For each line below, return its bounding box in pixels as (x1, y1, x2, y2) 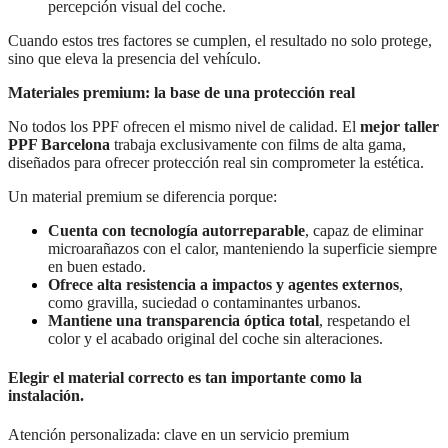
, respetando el (319, 311, 410, 329)
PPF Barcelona (8, 135, 110, 153)
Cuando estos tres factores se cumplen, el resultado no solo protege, (8, 31, 432, 49)
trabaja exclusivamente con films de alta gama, (110, 135, 406, 153)
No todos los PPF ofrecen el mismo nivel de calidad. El (8, 117, 360, 135)
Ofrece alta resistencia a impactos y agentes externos (48, 275, 399, 293)
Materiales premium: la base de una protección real (8, 83, 355, 101)
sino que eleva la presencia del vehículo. (8, 49, 261, 67)
